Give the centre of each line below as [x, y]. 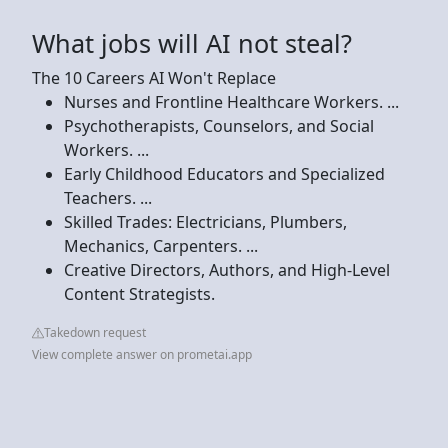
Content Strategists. [139, 293]
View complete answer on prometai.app [142, 354]
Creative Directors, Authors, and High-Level [227, 269]
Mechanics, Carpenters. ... [161, 245]
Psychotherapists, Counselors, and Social [219, 125]
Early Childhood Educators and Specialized [224, 173]
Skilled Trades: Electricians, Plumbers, [205, 221]
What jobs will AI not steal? [192, 42]
